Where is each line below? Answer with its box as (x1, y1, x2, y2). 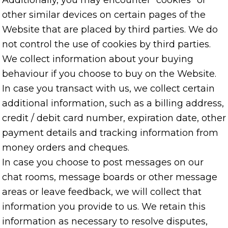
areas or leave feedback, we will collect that (2, 186, 202, 198)
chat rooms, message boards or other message (2, 172, 217, 183)
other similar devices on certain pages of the (2, 9, 206, 21)
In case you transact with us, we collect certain (2, 83, 215, 95)
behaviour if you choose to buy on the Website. (2, 68, 216, 80)
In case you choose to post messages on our (2, 157, 204, 168)
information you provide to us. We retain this (2, 201, 206, 213)
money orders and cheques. (2, 142, 129, 154)
